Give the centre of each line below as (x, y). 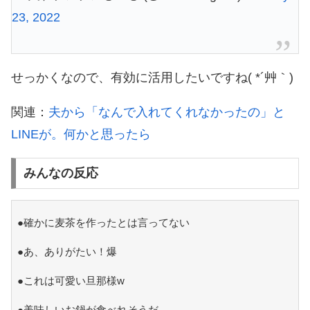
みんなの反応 (61, 173)
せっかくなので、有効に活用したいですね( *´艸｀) (152, 77)
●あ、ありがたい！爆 (67, 252)
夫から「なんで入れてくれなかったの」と (167, 112)
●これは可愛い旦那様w (71, 281)
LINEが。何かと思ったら (81, 134)
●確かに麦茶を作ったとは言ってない (103, 223)
